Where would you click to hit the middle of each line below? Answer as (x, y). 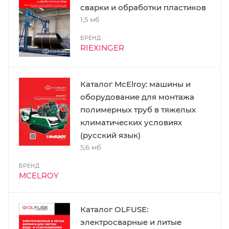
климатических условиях (131, 122)
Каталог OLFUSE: (114, 209)
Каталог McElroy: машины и (135, 84)
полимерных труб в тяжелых (138, 109)
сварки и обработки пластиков (143, 8)
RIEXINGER (102, 48)
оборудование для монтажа (137, 97)
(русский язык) (110, 135)
